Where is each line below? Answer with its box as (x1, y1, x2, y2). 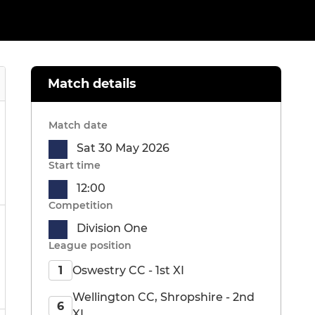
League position (49, 239, 131, 252)
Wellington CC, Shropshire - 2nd (72, 290, 255, 304)
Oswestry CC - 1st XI (72, 263, 184, 277)
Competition (49, 199, 113, 212)
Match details (48, 76, 136, 92)
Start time (49, 159, 101, 172)
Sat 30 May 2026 (77, 141, 169, 155)
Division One (77, 221, 148, 236)
